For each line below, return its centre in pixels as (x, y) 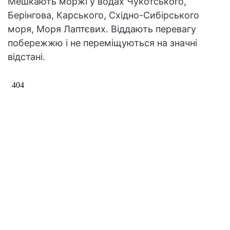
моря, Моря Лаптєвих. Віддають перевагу (102, 29)
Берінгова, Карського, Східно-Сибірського (103, 15)
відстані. (26, 56)
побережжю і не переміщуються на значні (102, 43)
